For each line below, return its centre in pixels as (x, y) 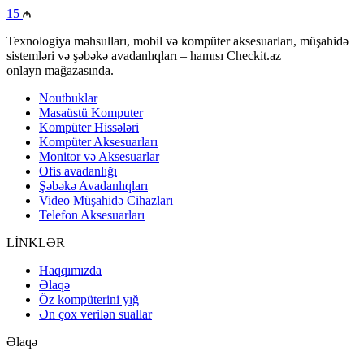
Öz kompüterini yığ (89, 299)
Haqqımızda (70, 270)
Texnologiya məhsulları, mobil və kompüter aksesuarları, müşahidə (178, 41)
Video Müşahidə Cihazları (106, 200)
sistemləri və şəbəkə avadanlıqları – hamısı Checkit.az (144, 55)
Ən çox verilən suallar (95, 314)
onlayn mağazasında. (60, 70)
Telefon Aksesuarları (92, 214)
